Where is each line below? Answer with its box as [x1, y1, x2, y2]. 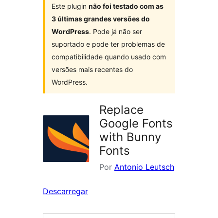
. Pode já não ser [89, 27, 142, 36]
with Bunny [99, 130, 161, 145]
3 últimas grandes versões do [52, 15, 150, 23]
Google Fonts [99, 116, 173, 131]
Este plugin [52, 2, 89, 11]
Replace [99, 103, 144, 117]
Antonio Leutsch [114, 162, 174, 172]
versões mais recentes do [52, 65, 133, 74]
